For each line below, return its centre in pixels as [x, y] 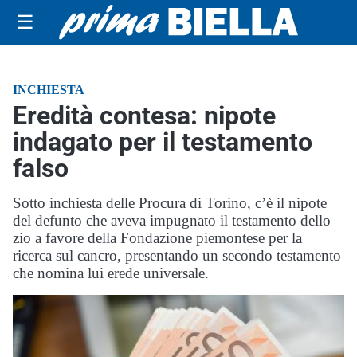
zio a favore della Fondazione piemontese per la [157, 238]
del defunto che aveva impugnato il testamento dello [172, 220]
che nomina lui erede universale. [111, 273]
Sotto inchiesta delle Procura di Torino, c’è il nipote [170, 203]
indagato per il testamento [163, 142]
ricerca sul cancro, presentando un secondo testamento [177, 255]
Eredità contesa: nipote [144, 116]
